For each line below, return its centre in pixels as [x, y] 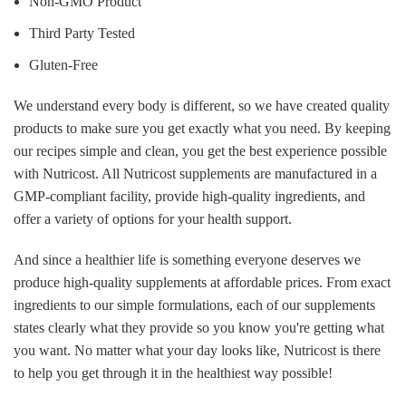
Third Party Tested [82, 33]
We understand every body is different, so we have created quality [202, 105]
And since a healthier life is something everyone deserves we [187, 259]
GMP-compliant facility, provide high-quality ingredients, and [189, 196]
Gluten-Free [63, 64]
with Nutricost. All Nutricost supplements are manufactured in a [195, 173]
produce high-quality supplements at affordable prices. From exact [202, 282]
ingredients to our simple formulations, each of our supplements [194, 304]
